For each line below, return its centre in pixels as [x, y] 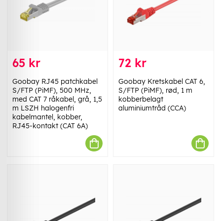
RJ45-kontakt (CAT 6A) [50, 126]
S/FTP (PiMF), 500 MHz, [52, 91]
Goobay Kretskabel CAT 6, [162, 82]
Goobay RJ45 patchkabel [55, 82]
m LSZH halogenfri [43, 108]
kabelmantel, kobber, [47, 117]
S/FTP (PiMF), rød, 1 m [155, 91]
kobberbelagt [141, 99]
